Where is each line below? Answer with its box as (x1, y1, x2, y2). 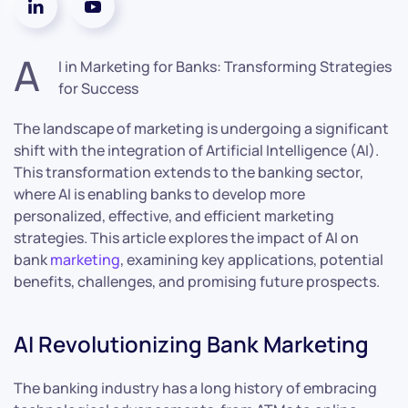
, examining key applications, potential (120, 249, 383, 270)
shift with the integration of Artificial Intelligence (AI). (14, 139, 379, 160)
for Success (58, 77, 138, 98)
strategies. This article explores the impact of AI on (14, 227, 359, 248)
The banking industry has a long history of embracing (14, 377, 377, 398)
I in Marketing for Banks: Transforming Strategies (58, 56, 392, 76)
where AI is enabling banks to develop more (14, 183, 305, 204)
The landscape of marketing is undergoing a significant (14, 117, 389, 138)
